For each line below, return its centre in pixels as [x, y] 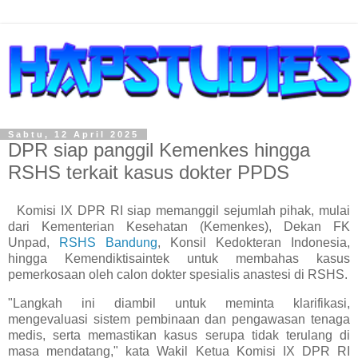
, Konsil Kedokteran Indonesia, [254, 242]
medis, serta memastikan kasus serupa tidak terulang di [179, 335]
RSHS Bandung [108, 242]
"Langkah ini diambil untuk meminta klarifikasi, [179, 303]
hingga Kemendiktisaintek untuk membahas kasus [179, 258]
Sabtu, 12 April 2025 [74, 134]
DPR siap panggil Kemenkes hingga [159, 150]
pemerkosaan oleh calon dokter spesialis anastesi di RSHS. [178, 274]
